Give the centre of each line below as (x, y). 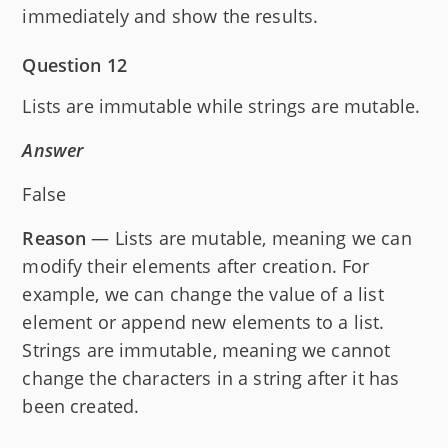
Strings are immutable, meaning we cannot (206, 349)
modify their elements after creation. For (196, 265)
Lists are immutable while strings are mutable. (221, 105)
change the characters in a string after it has (211, 377)
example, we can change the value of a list (203, 293)
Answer (53, 149)
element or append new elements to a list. (203, 321)
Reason (54, 237)
